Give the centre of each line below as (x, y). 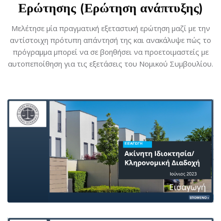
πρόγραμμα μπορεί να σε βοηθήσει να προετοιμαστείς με (110, 52)
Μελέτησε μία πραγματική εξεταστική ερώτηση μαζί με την (110, 28)
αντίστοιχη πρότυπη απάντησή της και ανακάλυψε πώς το (110, 40)
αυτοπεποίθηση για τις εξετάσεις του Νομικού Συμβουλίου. (110, 64)
